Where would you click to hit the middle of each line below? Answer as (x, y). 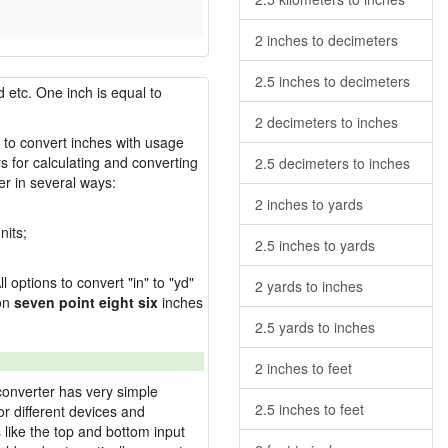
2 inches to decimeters (326, 40)
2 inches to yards (309, 204)
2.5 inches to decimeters (332, 81)
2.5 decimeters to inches (332, 163)
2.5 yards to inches (315, 327)
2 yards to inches (309, 286)
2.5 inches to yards (315, 245)
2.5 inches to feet (309, 409)
